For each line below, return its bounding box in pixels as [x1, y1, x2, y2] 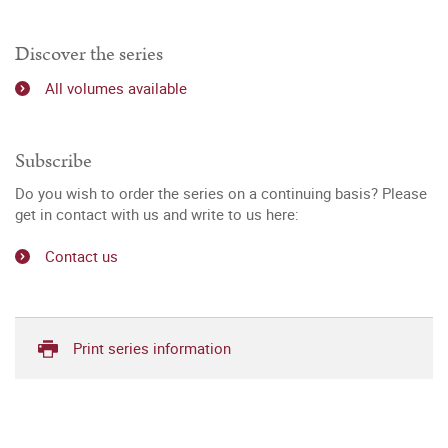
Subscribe [15, 146, 92, 175]
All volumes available [45, 77, 187, 98]
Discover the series [15, 40, 163, 68]
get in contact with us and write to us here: [15, 203, 299, 224]
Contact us [45, 246, 118, 267]
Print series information [73, 338, 231, 359]
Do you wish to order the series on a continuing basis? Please [15, 182, 427, 203]
